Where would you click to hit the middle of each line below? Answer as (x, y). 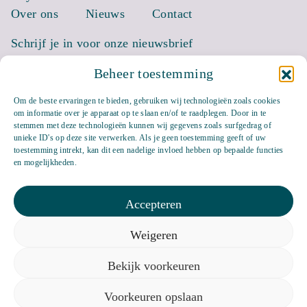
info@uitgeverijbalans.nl (217, 298)
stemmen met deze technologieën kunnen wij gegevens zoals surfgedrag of (143, 125)
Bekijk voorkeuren (153, 266)
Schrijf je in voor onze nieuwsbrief (102, 44)
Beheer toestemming (153, 73)
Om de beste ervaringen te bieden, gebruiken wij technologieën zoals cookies (147, 101)
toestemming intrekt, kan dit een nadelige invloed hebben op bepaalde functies (149, 150)
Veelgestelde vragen (121, 271)
